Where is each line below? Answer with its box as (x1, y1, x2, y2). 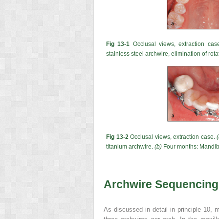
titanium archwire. (106, 143, 154, 151)
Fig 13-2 (106, 133, 129, 141)
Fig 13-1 (106, 40, 130, 47)
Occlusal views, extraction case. (128, 133, 217, 141)
